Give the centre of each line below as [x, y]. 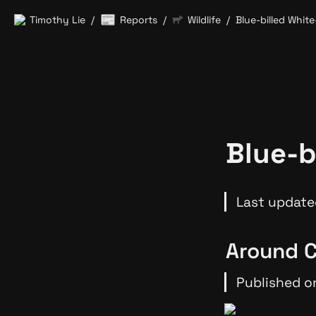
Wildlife [204, 19]
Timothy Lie [57, 19]
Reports [139, 19]
